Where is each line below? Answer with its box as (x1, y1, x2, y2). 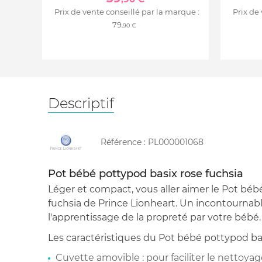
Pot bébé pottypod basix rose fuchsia (48, 167, 243, 180)
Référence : (101, 136, 148, 147)
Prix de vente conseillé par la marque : (54, 6, 199, 16)
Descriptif (48, 94, 114, 112)
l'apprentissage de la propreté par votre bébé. (48, 211, 261, 223)
